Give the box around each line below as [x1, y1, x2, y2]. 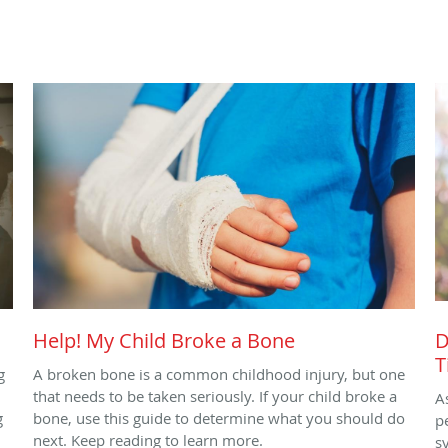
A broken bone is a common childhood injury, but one [33, 363, 405, 384]
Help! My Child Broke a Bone [33, 326, 295, 354]
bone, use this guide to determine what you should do [33, 407, 405, 428]
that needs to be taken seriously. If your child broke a [33, 385, 397, 406]
